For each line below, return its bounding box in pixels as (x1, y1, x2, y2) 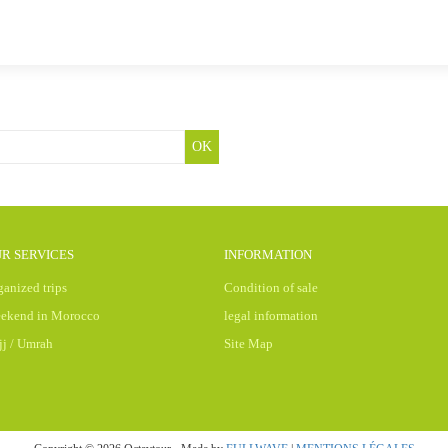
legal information (224, 308, 318, 323)
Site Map (224, 336, 273, 351)
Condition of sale (224, 280, 318, 295)
